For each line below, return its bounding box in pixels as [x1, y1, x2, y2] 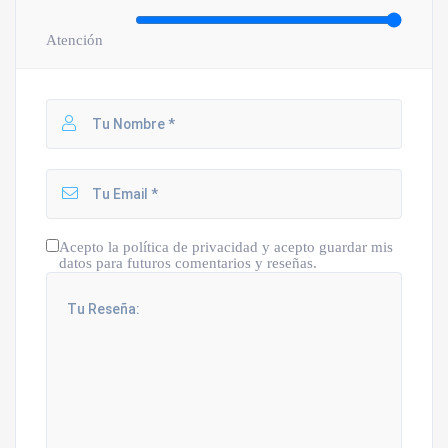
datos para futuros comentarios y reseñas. [59, 254, 317, 271]
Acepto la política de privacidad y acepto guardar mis [59, 238, 393, 255]
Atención [46, 31, 103, 48]
